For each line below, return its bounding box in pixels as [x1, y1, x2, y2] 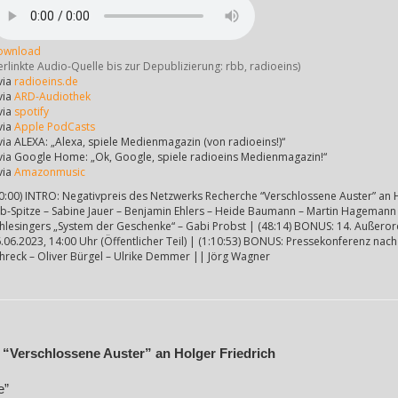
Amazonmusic [14, 164, 85, 179]
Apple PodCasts [14, 119, 95, 134]
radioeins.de [14, 74, 78, 89]
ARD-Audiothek [14, 89, 91, 104]
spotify [14, 104, 49, 119]
